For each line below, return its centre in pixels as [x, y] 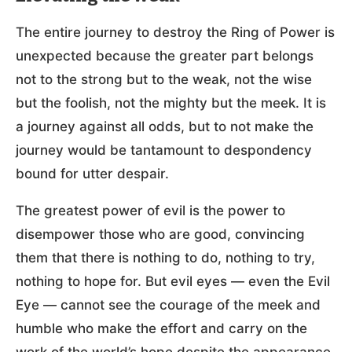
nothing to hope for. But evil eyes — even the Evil [173, 281]
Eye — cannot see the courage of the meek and [168, 304]
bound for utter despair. [92, 173]
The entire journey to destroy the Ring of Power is [175, 32]
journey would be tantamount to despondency [164, 150]
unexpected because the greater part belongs [165, 55]
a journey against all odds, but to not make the [165, 126]
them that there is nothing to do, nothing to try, [165, 257]
